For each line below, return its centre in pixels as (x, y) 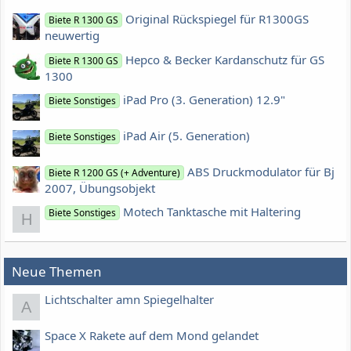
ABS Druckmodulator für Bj (261, 171)
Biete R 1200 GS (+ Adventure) (115, 172)
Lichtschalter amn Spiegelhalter (129, 300)
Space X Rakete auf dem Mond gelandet (152, 336)
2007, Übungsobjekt (100, 188)
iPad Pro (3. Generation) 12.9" (204, 99)
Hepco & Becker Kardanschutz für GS (225, 59)
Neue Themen (57, 271)
